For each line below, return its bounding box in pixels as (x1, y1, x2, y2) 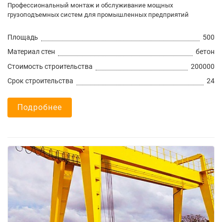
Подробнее (17, 102, 62, 112)
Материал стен (7, 48, 55, 56)
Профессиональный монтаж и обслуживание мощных (7, 1, 173, 9)
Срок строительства (7, 77, 73, 86)
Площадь (7, 33, 38, 42)
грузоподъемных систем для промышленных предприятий (7, 11, 189, 19)
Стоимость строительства (7, 62, 93, 71)
